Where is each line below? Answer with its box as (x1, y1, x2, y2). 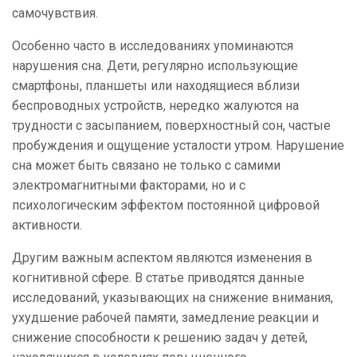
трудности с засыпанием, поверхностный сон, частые (12, 118, 331, 134)
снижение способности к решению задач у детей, (12, 330, 308, 346)
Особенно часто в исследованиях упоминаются (12, 38, 293, 54)
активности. (12, 218, 82, 233)
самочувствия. (12, 6, 98, 22)
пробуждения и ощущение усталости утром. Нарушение (12, 138, 344, 154)
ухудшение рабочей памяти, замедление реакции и (12, 310, 319, 326)
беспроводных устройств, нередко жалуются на (12, 98, 299, 114)
